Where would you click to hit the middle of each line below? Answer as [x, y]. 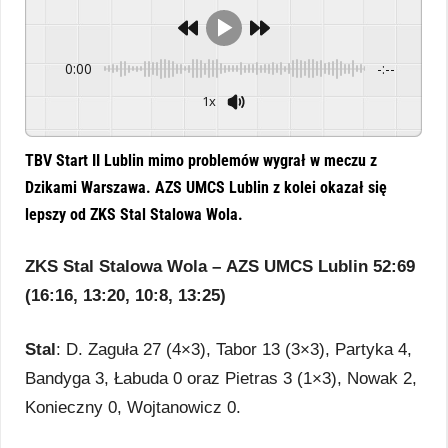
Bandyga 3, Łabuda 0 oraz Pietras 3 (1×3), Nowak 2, [221, 377]
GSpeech [398, 120]
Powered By [372, 120]
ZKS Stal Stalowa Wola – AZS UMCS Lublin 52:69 [220, 265]
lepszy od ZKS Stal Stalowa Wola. [136, 214]
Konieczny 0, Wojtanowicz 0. [133, 406]
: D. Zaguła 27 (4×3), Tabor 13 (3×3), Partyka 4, [234, 348]
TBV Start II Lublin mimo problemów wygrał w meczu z [201, 160]
